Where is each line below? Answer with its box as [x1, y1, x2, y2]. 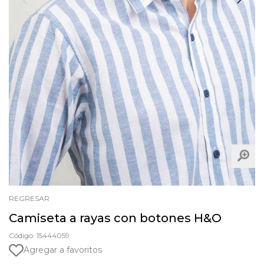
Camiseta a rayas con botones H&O [9, 210, 222, 225]
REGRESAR [9, 193, 49, 203]
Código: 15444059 [9, 230, 70, 240]
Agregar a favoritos [24, 245, 102, 256]
